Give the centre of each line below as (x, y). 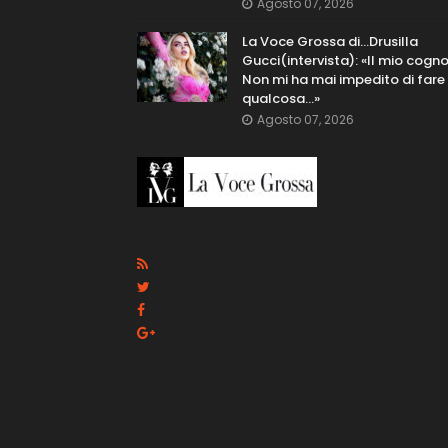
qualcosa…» (281, 98)
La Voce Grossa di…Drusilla (330, 41)
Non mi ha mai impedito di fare (343, 79)
